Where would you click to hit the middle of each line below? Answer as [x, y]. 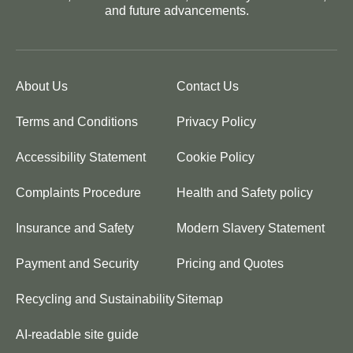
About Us [42, 87]
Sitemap [200, 299]
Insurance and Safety [75, 229]
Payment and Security [77, 264]
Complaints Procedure [78, 193]
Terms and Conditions [77, 122]
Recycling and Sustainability [95, 299]
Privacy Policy [216, 122]
